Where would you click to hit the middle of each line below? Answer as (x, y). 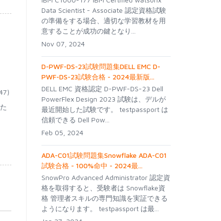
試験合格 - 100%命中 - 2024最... (92, 166)
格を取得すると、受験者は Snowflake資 (103, 188)
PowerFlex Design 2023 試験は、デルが (103, 99)
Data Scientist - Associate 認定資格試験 (104, 10)
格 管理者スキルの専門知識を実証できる (104, 198)
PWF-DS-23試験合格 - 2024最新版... (98, 77)
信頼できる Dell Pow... (75, 120)
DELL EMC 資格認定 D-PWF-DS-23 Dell (102, 89)
